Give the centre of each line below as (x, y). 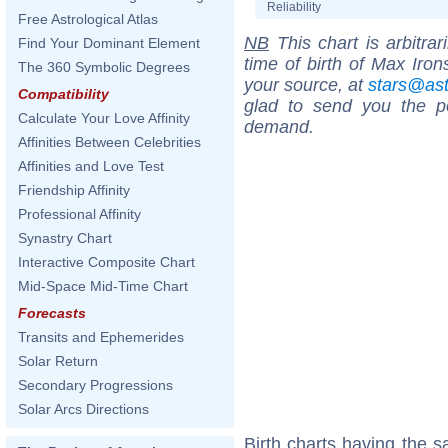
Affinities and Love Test (91, 166)
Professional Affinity (79, 214)
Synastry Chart (65, 238)
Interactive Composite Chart (106, 262)
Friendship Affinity (74, 190)
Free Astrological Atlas (88, 19)
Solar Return (58, 361)
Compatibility (63, 94)
